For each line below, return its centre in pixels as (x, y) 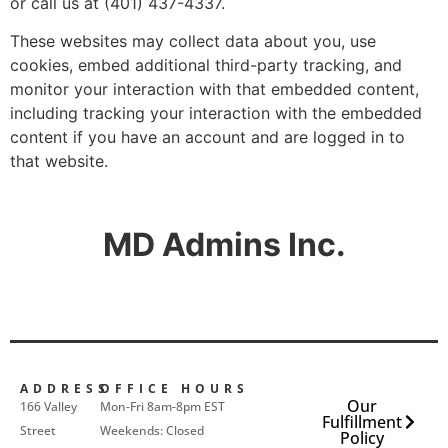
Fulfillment (361, 421)
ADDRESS (65, 388)
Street (38, 430)
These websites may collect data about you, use (193, 41)
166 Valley (48, 406)
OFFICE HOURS (174, 388)
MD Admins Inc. (224, 244)
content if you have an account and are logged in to (207, 137)
